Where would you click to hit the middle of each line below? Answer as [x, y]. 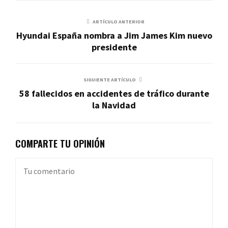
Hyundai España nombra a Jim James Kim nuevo [114, 35]
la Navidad [114, 105]
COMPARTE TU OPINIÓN [60, 143]
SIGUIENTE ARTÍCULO [109, 79]
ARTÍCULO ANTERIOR [119, 21]
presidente [114, 47]
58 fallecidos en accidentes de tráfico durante [114, 93]
